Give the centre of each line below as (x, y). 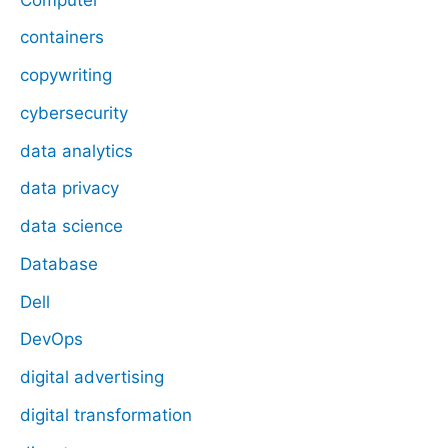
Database (59, 263)
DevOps (51, 339)
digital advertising (92, 377)
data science (71, 226)
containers (62, 37)
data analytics (76, 150)
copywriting (66, 75)
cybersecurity (74, 112)
